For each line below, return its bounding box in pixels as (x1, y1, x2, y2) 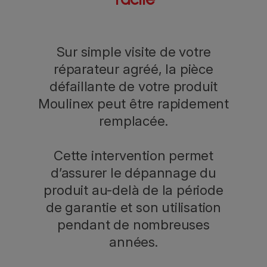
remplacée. (99, 113, 168, 129)
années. (109, 234, 158, 250)
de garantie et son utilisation (45, 199, 221, 216)
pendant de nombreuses (57, 216, 210, 233)
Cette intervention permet (53, 147, 213, 164)
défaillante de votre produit (49, 78, 218, 95)
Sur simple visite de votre (56, 44, 211, 60)
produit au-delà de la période (44, 182, 223, 198)
